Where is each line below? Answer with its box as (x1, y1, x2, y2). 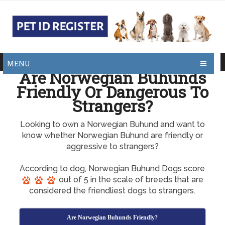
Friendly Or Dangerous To (16, 81, 208, 102)
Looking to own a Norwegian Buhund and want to (20, 120, 205, 129)
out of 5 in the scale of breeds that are (57, 175, 204, 184)
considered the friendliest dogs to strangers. (29, 186, 196, 195)
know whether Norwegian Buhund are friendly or (22, 131, 203, 140)
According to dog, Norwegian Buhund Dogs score (20, 164, 205, 173)
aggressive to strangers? (66, 142, 159, 151)
